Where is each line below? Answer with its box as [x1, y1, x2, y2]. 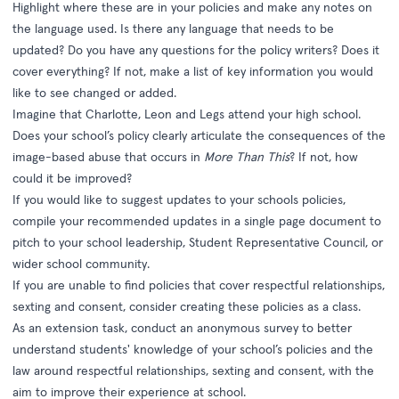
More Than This [204, 149, 289, 165]
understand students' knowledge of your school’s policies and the [12, 341, 373, 357]
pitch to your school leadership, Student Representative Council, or [12, 234, 383, 250]
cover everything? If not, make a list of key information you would [12, 63, 373, 79]
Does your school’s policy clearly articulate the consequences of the [12, 127, 386, 143]
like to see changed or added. [12, 85, 176, 101]
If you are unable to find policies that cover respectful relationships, [12, 277, 385, 293]
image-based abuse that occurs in [12, 149, 204, 165]
